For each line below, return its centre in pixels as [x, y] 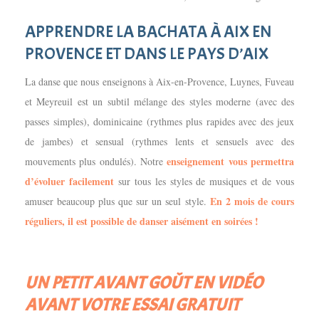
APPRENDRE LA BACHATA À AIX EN [148, 31]
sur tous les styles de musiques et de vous [204, 181]
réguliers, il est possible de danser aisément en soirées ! [142, 221]
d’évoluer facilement [69, 181]
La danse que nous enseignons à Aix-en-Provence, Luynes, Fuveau [159, 81]
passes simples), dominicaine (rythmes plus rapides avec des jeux [159, 121]
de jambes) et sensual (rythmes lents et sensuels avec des [159, 141]
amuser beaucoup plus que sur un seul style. [117, 201]
